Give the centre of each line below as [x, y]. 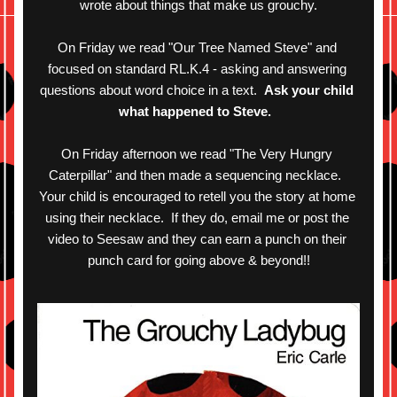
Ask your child [309, 90]
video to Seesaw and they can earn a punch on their [197, 239]
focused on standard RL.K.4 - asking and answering [197, 69]
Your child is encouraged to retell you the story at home [197, 196]
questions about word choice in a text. [152, 90]
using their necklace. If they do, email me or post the [197, 218]
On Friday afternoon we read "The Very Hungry [197, 154]
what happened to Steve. [197, 111]
